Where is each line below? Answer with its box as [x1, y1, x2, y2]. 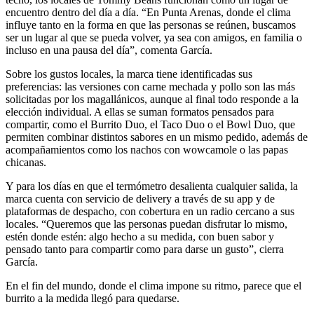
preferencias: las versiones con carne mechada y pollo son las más [6, 81, 295, 93]
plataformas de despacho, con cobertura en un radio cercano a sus [6, 205, 294, 218]
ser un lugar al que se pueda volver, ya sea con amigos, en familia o [6, 32, 302, 44]
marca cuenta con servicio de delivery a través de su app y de [6, 193, 275, 205]
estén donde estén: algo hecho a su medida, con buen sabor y [6, 231, 274, 243]
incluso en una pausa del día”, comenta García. [6, 44, 212, 57]
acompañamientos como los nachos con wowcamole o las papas [6, 144, 288, 156]
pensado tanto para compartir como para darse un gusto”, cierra [6, 243, 284, 256]
